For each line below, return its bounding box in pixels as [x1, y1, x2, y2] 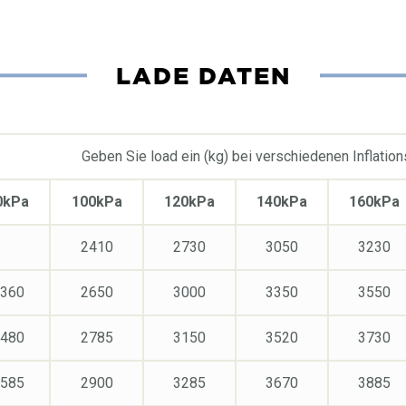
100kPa [71, 192, 122, 210]
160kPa [349, 192, 401, 210]
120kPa [163, 192, 215, 210]
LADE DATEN [115, 58, 291, 92]
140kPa [256, 192, 307, 210]
